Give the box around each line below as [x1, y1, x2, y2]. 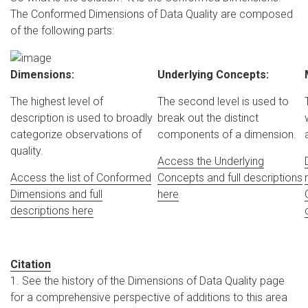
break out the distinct [157, 111, 258, 124]
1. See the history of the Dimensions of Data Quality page [10, 274, 285, 287]
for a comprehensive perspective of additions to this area [10, 290, 287, 304]
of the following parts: [10, 23, 114, 37]
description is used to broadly [10, 111, 153, 124]
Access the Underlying [157, 154, 264, 168]
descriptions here [10, 203, 93, 217]
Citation [10, 257, 51, 271]
